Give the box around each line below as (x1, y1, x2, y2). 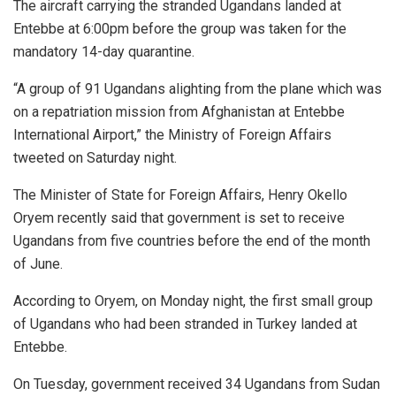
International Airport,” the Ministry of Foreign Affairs (13, 126, 331, 143)
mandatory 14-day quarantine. (13, 42, 194, 60)
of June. (13, 255, 63, 272)
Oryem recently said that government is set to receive (13, 209, 345, 226)
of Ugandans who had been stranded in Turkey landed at (13, 315, 357, 332)
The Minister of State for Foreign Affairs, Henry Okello (13, 186, 347, 203)
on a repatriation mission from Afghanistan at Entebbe (13, 103, 345, 120)
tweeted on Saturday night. (13, 148, 177, 166)
